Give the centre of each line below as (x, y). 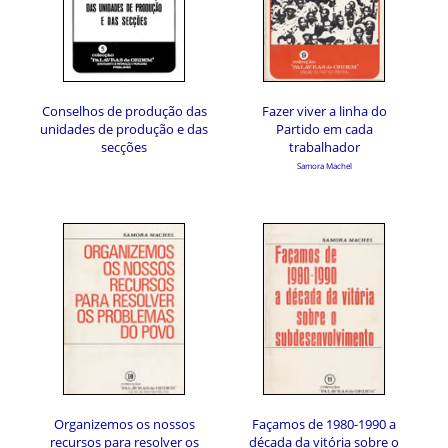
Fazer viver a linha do (324, 111)
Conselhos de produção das (124, 111)
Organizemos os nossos (124, 424)
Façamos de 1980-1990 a (324, 424)
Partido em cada (324, 129)
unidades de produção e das (124, 129)
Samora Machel (324, 165)
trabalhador (324, 147)
